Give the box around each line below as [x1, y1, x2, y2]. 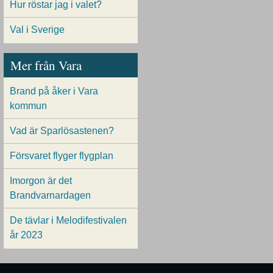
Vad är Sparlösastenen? [10, 125, 114, 136]
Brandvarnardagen [10, 190, 91, 200]
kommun [10, 100, 47, 111]
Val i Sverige [10, 24, 65, 35]
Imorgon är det [10, 175, 72, 186]
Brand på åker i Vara [10, 85, 98, 96]
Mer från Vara [10, 57, 82, 74]
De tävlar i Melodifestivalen [10, 214, 127, 225]
